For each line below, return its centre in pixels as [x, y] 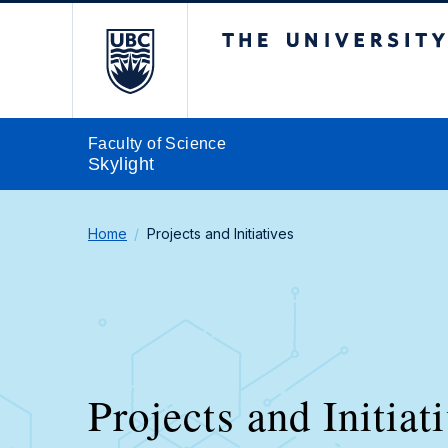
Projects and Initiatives [220, 233]
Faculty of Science [157, 143]
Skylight [121, 164]
